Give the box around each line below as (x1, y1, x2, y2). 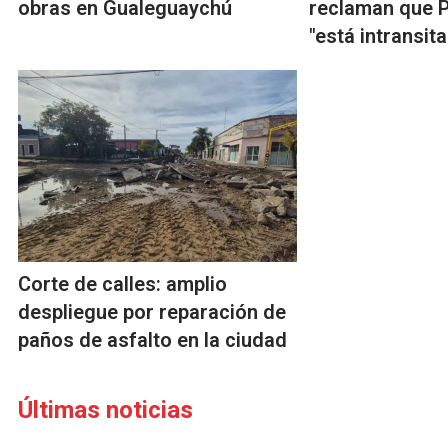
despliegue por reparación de (18, 300, 286, 325)
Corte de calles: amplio (18, 272, 227, 297)
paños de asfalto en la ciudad (18, 328, 287, 353)
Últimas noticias (18, 396, 193, 425)
